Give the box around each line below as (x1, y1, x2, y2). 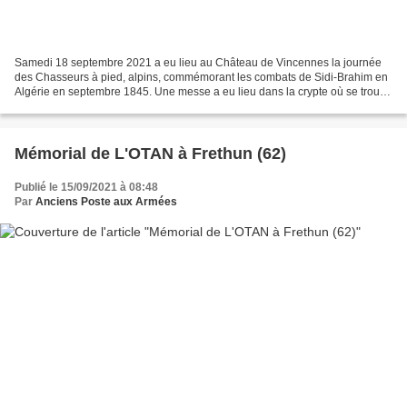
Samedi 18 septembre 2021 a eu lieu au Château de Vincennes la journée (15, 55, 382, 69)
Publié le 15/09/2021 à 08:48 (15, 180, 158, 194)
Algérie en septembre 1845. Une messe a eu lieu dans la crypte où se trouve (15, 84, 392, 98)
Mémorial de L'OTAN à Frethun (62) (15, 144, 286, 163)
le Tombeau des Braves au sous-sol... (15, 99, 199, 113)
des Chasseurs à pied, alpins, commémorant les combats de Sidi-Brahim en (15, 70, 388, 84)
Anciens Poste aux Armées (35, 194, 177, 208)
